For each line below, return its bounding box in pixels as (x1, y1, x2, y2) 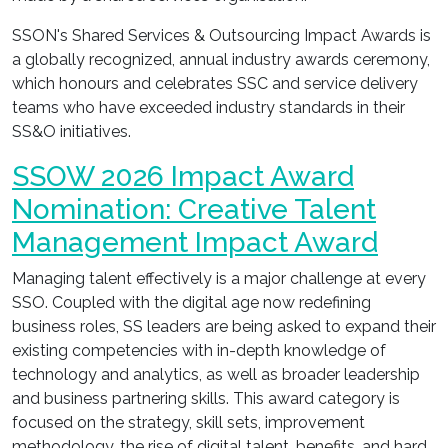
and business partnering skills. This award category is (12, 389, 400, 408)
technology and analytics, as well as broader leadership (12, 365, 420, 384)
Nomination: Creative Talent (12, 193, 376, 226)
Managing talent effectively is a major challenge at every (12, 269, 426, 288)
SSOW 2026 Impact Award (12, 160, 354, 193)
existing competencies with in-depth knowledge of (12, 341, 386, 360)
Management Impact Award (12, 226, 378, 259)
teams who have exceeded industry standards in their (12, 98, 405, 117)
